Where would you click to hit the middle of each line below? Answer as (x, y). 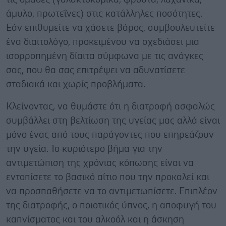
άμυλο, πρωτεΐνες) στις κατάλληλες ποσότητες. (104, 14)
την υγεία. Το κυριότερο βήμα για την (84, 149)
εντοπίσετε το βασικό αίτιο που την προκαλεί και (108, 177)
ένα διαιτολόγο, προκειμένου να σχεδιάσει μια (103, 42)
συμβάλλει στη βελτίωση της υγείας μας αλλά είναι (113, 121)
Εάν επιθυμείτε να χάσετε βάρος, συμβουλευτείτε (110, 28)
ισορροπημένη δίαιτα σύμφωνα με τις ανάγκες (105, 56)
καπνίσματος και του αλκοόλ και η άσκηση (95, 219)
